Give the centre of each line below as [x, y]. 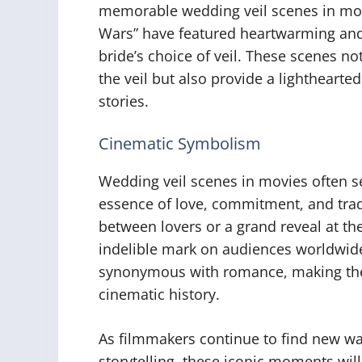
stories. [124, 101]
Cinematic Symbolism [180, 143]
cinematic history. [159, 294]
